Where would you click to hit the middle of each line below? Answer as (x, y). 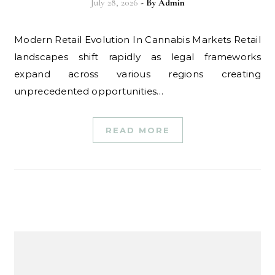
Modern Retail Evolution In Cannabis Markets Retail (19, 40)
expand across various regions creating (137, 74)
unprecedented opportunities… (89, 91)
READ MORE (137, 130)
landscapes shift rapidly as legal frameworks (137, 57)
